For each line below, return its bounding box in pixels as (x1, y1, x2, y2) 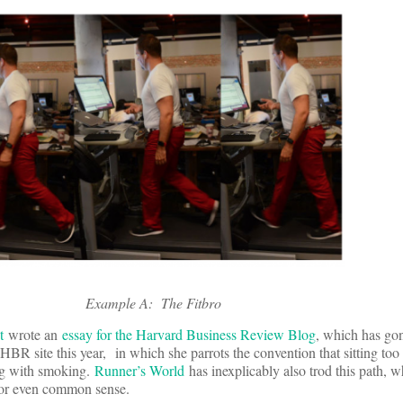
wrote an (4, 324, 62, 344)
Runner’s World (94, 360, 184, 380)
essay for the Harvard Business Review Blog (62, 324, 316, 344)
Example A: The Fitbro (81, 292, 221, 312)
